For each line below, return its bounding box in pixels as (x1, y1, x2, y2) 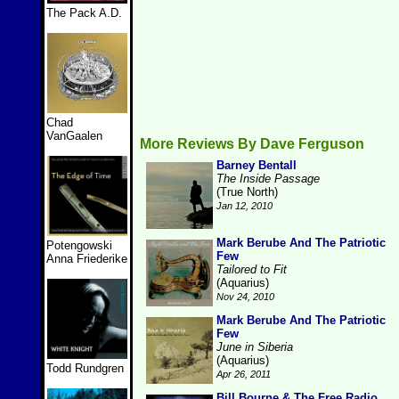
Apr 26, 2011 (216, 369, 271, 379)
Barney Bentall (216, 159, 297, 172)
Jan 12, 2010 (216, 200, 273, 211)
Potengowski (46, 239, 112, 252)
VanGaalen (46, 129, 102, 142)
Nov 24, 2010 (216, 291, 274, 302)
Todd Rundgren (46, 362, 124, 375)
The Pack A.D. (46, 6, 122, 20)
